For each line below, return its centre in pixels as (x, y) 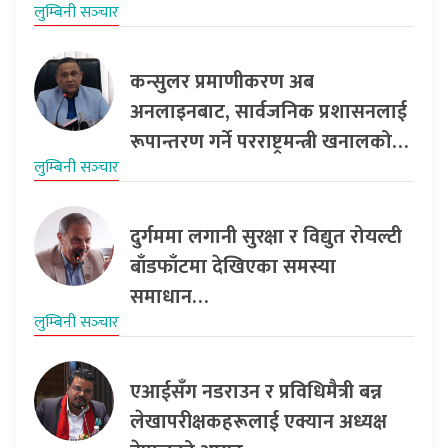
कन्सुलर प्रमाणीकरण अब (222, 81)
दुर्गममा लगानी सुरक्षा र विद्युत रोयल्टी (266, 236)
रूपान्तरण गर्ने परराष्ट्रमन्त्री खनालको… (269, 141)
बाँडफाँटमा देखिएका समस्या (233, 266)
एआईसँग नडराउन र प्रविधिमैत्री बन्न (256, 391)
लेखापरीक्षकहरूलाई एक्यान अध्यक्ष (258, 421)
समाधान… (169, 296)
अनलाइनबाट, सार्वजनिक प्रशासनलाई (268, 111)
